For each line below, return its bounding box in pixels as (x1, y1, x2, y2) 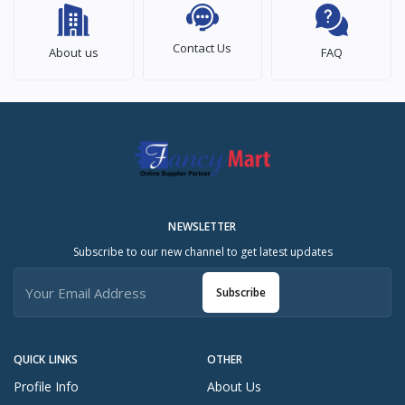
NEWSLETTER (168, 219, 237, 235)
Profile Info (14, 378, 79, 396)
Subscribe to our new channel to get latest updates (72, 244, 333, 260)
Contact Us (173, 40, 232, 57)
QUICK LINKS (14, 352, 79, 368)
